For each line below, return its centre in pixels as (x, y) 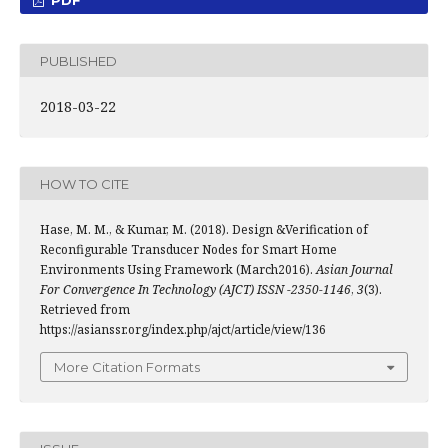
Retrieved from (85, 309)
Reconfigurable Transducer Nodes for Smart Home (188, 249)
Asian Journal (354, 269)
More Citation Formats (127, 367)
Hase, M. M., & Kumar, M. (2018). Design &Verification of (204, 229)
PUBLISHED (78, 60)
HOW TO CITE (84, 183)
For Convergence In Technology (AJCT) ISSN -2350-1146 (195, 289)
